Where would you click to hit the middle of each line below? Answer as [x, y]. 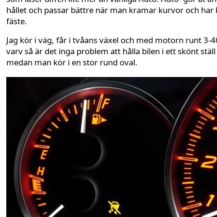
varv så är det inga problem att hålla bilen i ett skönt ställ [111, 51]
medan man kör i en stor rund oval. [72, 62]
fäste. [17, 21]
